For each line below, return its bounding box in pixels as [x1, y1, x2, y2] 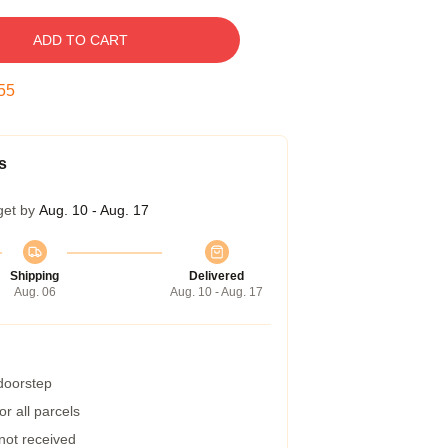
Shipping [10, 269, 59, 283]
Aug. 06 [13, 285, 56, 299]
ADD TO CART [32, 32, 128, 48]
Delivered [189, 269, 244, 283]
